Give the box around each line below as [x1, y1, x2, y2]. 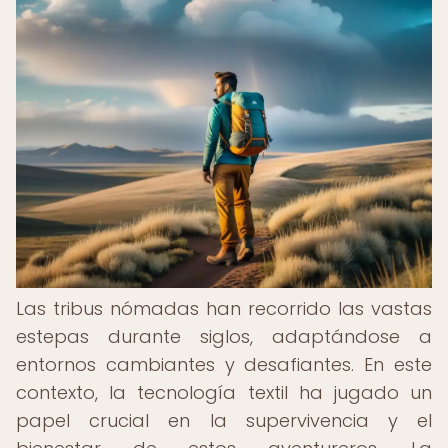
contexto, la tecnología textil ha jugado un [16, 380, 432, 405]
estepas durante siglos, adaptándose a [16, 324, 432, 349]
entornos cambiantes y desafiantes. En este [16, 352, 432, 377]
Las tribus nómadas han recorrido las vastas [16, 296, 432, 321]
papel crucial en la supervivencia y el [16, 408, 432, 433]
